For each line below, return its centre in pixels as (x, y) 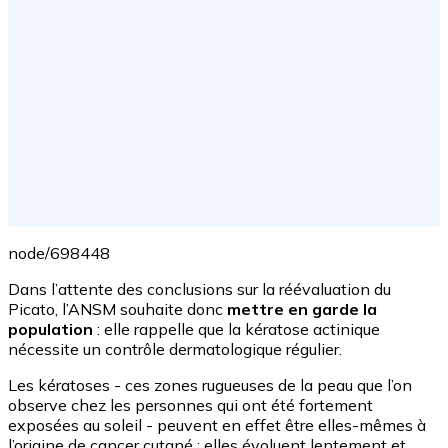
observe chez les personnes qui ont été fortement (190, 405)
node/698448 (59, 253)
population (50, 329)
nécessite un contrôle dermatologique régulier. (175, 349)
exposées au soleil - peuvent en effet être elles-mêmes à (217, 425)
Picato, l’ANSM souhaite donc (117, 309)
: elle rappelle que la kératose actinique (236, 329)
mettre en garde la (302, 309)
